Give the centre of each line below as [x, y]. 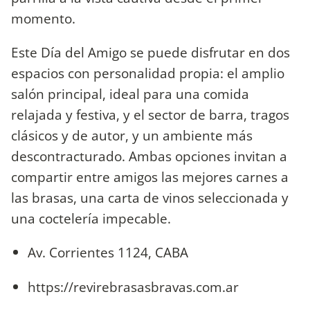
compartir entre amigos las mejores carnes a [150, 177]
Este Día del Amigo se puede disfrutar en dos [151, 53]
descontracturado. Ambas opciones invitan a [149, 156]
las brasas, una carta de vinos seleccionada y [150, 198]
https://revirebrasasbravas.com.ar [135, 286]
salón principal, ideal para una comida [130, 94]
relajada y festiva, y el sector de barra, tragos [150, 115]
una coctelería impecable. [93, 219]
